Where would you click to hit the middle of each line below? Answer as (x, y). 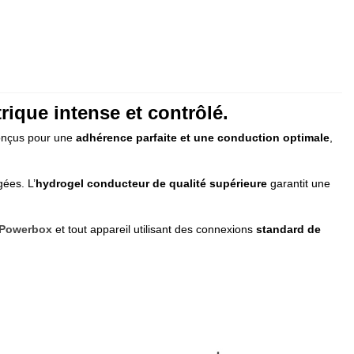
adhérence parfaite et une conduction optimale (203, 137)
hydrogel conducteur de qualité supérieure (151, 183)
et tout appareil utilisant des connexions (154, 229)
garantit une (299, 183)
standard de (288, 229)
